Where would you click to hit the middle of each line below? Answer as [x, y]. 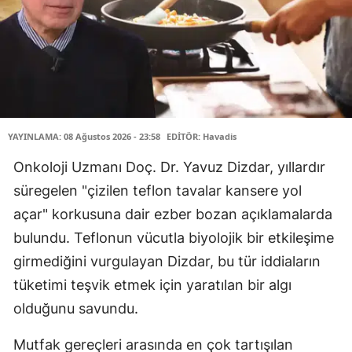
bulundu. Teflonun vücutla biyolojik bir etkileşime [174, 238]
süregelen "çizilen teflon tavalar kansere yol [158, 191]
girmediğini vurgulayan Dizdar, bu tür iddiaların [167, 261]
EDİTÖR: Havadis [202, 136]
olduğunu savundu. [76, 308]
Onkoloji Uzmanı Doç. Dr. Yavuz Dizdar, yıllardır [169, 167]
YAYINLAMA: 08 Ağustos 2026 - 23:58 [84, 136]
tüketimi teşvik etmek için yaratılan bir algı [152, 285]
